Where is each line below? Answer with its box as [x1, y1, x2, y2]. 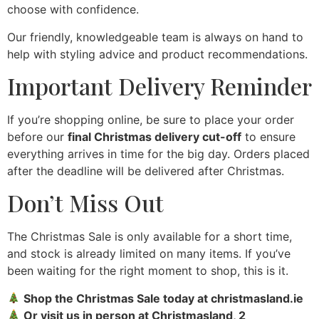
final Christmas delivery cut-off [68, 130, 241, 145]
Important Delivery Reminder [7, 70, 312, 102]
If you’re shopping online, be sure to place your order [7, 113, 294, 127]
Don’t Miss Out [7, 187, 164, 219]
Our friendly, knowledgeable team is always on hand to [7, 29, 303, 44]
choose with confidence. [7, 2, 139, 17]
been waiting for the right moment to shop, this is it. [7, 263, 288, 278]
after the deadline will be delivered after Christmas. [7, 164, 284, 179]
